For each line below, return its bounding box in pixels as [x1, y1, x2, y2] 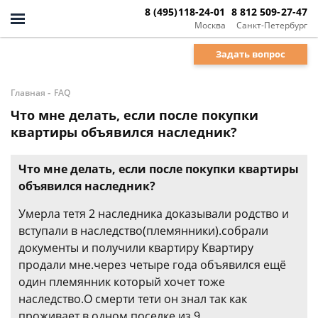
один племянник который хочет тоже [18, 274, 225, 290]
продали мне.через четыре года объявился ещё [18, 257, 286, 273]
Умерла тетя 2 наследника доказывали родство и [18, 206, 289, 221]
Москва [194, 18, 226, 31]
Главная [11, 87, 45, 99]
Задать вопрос [216, 47, 285, 60]
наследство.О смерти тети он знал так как [18, 291, 247, 307]
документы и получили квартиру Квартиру [18, 240, 253, 256]
